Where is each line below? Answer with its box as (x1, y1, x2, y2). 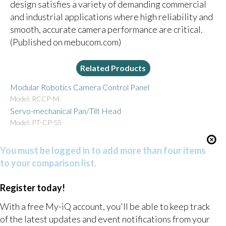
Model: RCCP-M (10, 94, 59, 103)
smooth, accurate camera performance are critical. (10, 23, 203, 35)
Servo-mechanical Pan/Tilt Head (10, 105, 121, 116)
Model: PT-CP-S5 (10, 118, 65, 127)
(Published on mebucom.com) (10, 36, 121, 47)
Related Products (80, 63, 146, 73)
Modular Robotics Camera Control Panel (10, 82, 149, 92)
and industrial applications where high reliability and (10, 11, 213, 22)
